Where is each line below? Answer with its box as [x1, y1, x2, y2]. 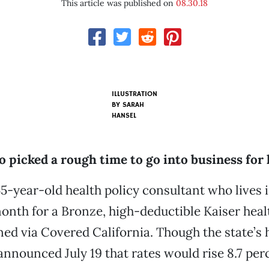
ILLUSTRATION [111, 89, 157, 98]
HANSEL [111, 111, 136, 120]
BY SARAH [111, 100, 144, 109]
